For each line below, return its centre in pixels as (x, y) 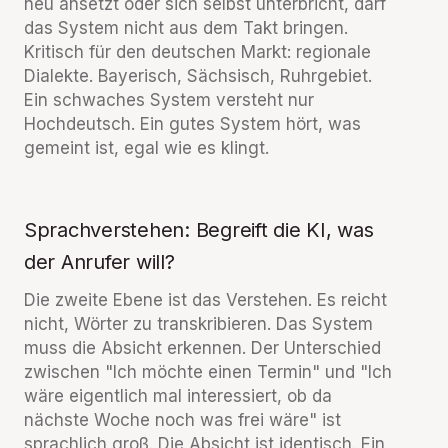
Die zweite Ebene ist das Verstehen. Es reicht (205, 300)
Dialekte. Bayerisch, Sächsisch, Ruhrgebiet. (198, 76)
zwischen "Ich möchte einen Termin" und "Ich (208, 372)
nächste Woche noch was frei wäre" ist (182, 420)
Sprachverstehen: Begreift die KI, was (199, 230)
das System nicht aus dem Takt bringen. (186, 28)
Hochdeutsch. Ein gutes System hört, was (192, 124)
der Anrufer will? (99, 262)
